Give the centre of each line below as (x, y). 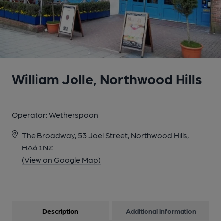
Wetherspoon (74, 115)
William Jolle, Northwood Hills (107, 78)
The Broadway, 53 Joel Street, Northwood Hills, (105, 135)
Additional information (161, 211)
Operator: (30, 115)
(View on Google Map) (61, 160)
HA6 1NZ (37, 147)
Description (60, 211)
